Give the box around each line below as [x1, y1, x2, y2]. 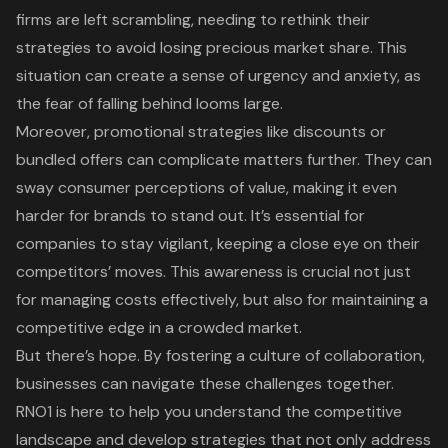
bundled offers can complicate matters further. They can [16, 148, 432, 170]
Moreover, [16, 120, 94, 142]
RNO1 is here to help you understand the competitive [16, 400, 402, 422]
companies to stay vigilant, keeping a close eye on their [16, 232, 420, 254]
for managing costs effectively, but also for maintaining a [16, 288, 428, 310]
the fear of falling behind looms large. [16, 92, 283, 114]
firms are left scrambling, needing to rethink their [16, 8, 370, 30]
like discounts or [263, 120, 386, 142]
